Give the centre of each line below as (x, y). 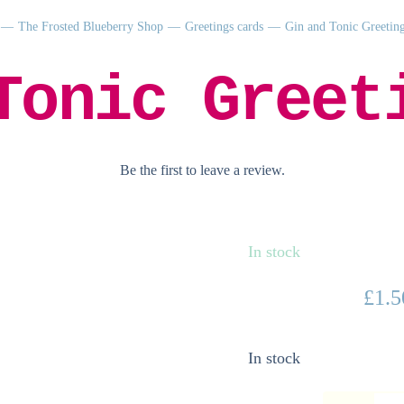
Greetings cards (224, 27)
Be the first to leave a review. (202, 170)
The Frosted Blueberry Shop (91, 27)
